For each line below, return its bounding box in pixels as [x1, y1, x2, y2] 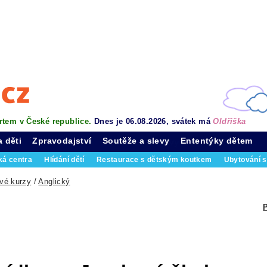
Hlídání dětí [44, 156, 85, 163]
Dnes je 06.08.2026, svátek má [94, 117, 213, 126]
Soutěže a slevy [102, 136, 170, 145]
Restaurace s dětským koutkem [96, 156, 212, 163]
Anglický [38, 177, 70, 186]
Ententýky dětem [181, 136, 253, 145]
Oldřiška [213, 117, 246, 126]
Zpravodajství [32, 136, 92, 145]
